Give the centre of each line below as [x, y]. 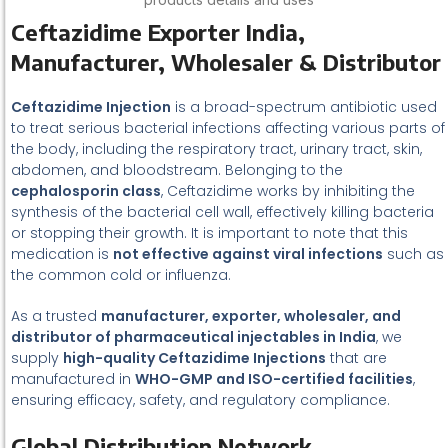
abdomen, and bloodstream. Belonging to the [177, 170]
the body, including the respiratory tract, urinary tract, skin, [216, 149]
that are [356, 358]
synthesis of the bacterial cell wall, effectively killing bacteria [222, 212]
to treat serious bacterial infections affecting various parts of [228, 128]
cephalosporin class [86, 191]
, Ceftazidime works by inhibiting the [288, 191]
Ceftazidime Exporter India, [158, 32]
